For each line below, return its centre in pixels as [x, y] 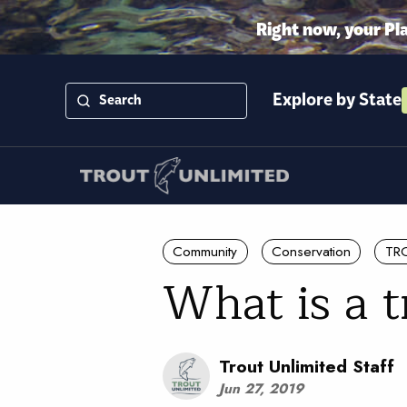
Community [205, 251]
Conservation [311, 251]
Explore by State [337, 100]
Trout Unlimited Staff [306, 366]
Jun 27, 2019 [261, 389]
